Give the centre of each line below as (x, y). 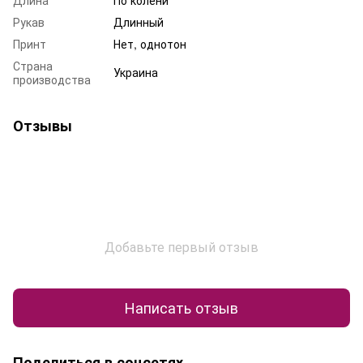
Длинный (139, 21)
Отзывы (43, 125)
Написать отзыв (181, 307)
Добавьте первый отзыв (181, 246)
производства (52, 79)
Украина (136, 72)
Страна (33, 65)
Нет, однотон (150, 43)
